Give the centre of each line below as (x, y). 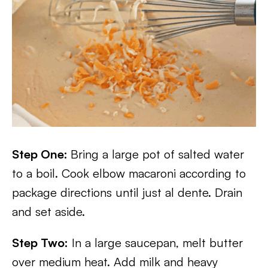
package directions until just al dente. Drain (127, 192)
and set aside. (48, 211)
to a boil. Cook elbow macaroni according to (129, 173)
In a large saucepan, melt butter (156, 243)
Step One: (41, 154)
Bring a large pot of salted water (157, 154)
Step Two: (40, 243)
